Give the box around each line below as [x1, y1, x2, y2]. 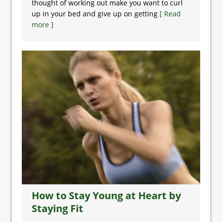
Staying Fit [32, 202, 83, 215]
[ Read [160, 9, 181, 18]
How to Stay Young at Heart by [32, 189, 181, 202]
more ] [32, 20, 54, 29]
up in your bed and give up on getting [32, 9, 160, 18]
